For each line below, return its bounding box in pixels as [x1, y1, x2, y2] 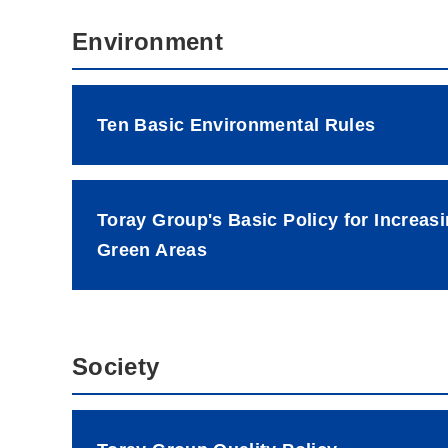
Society [72, 352, 160, 380]
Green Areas [97, 239, 207, 260]
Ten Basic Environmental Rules [97, 114, 376, 135]
